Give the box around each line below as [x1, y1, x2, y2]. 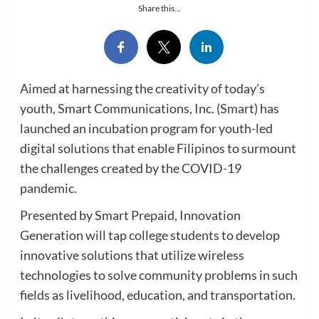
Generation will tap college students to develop [19, 226, 280, 243]
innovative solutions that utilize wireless [19, 246, 244, 263]
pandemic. [19, 179, 77, 196]
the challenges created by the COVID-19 [19, 159, 241, 176]
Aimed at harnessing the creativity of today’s [19, 80, 265, 96]
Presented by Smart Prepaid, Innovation [19, 206, 241, 223]
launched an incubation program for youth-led [19, 120, 273, 136]
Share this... [138, 2, 181, 14]
